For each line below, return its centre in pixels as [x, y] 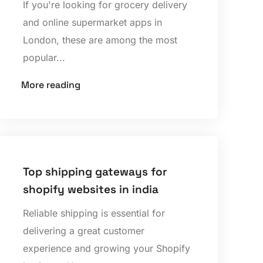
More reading [51, 85]
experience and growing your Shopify [107, 248]
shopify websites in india [91, 189]
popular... [44, 58]
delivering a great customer [84, 230]
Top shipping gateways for [95, 171]
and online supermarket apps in [93, 23]
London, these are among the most [100, 40]
